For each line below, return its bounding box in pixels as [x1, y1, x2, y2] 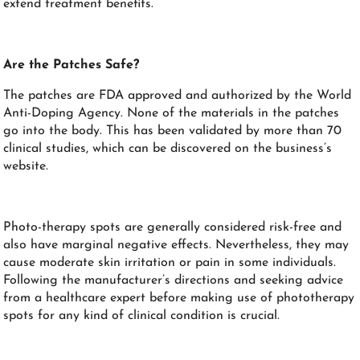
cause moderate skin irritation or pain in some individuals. [3, 256, 337, 269]
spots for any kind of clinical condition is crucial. [3, 309, 280, 322]
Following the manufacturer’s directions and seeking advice [3, 273, 344, 287]
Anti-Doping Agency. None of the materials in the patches [3, 106, 340, 120]
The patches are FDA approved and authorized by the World [3, 88, 352, 102]
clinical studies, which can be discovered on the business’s [3, 141, 333, 155]
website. [3, 159, 49, 173]
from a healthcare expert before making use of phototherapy [3, 291, 355, 305]
